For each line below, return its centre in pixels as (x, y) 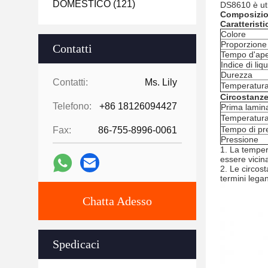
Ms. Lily (161, 82)
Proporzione (244, 44)
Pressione (240, 139)
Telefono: (72, 106)
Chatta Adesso (117, 201)
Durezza (237, 75)
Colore (233, 34)
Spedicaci (76, 244)
